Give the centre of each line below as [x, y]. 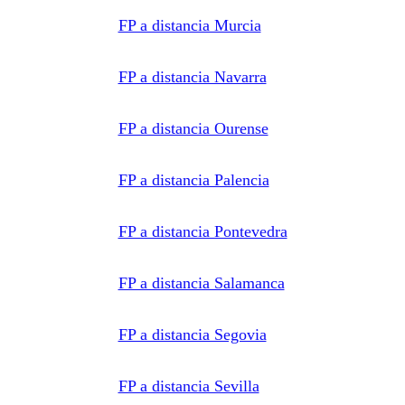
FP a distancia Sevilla [188, 386]
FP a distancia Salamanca [201, 283]
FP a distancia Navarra [192, 76]
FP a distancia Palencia [193, 179]
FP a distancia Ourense [193, 128]
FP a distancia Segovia [192, 334]
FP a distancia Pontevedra [202, 231]
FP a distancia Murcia [189, 25]
